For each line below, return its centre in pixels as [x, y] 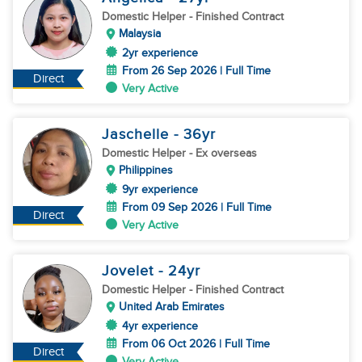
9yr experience [160, 189]
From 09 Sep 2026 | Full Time [197, 207]
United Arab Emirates [172, 307]
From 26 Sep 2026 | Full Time [196, 71]
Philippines [146, 170]
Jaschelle [138, 135]
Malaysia [140, 34]
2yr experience [160, 53]
